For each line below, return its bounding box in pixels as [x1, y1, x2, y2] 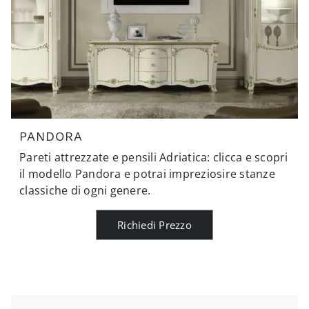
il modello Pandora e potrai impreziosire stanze [19, 166, 275, 181]
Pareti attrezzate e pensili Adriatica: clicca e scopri [19, 149, 288, 165]
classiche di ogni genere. [19, 182, 151, 198]
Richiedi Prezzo [117, 217, 192, 232]
